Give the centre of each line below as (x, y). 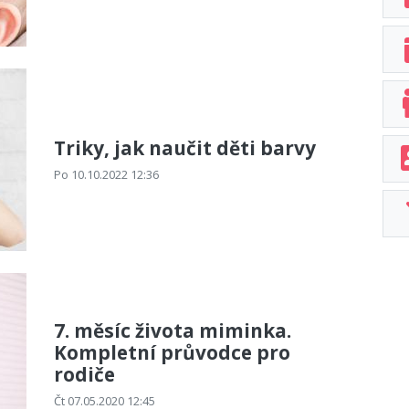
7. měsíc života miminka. (173, 330)
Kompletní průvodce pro (172, 352)
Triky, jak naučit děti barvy (185, 147)
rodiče (84, 374)
